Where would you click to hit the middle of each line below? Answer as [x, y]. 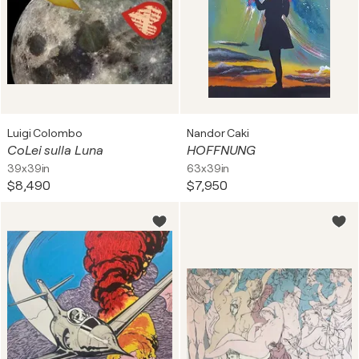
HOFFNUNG [222, 151]
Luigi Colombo [45, 133]
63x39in [208, 168]
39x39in [29, 168]
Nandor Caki [218, 133]
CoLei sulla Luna [55, 151]
